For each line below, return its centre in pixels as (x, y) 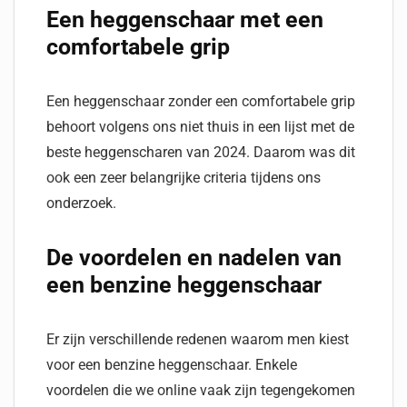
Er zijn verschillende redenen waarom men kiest (198, 339)
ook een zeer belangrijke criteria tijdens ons (184, 178)
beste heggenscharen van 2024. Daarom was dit (201, 152)
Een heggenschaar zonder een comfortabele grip (201, 101)
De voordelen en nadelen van (194, 258)
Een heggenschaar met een (185, 20)
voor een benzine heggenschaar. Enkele (172, 365)
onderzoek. (81, 203)
